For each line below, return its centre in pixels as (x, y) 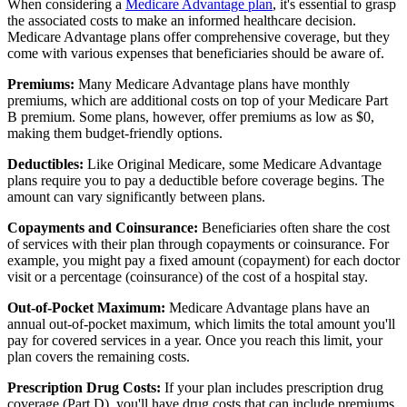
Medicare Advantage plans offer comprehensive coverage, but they (199, 36)
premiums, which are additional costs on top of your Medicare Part (198, 100)
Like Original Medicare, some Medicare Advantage (233, 164)
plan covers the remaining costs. (99, 356)
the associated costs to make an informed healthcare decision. (182, 20)
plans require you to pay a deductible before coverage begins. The (196, 180)
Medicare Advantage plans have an (268, 307)
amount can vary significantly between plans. (136, 196)
